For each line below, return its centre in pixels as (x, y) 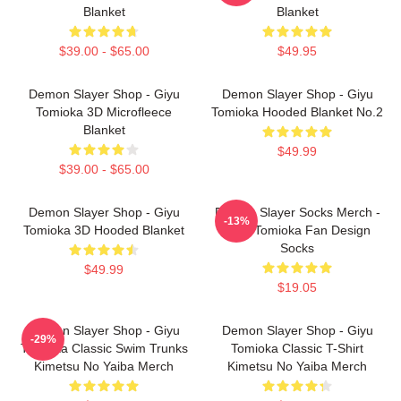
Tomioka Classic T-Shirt (297, 348)
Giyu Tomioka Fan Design (297, 230)
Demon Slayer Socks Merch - (297, 212)
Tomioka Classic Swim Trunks (104, 348)
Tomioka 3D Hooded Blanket (104, 230)
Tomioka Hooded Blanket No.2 (297, 112)
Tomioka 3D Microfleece (104, 112)
